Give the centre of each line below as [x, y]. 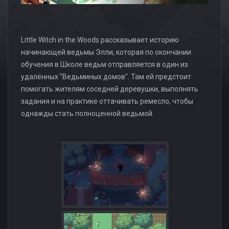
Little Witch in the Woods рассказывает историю [100, 40]
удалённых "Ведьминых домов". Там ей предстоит [106, 76]
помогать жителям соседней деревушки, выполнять [110, 89]
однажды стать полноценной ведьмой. [87, 113]
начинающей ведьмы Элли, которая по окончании [106, 52]
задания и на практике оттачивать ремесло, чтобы [107, 101]
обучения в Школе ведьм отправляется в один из [105, 64]
